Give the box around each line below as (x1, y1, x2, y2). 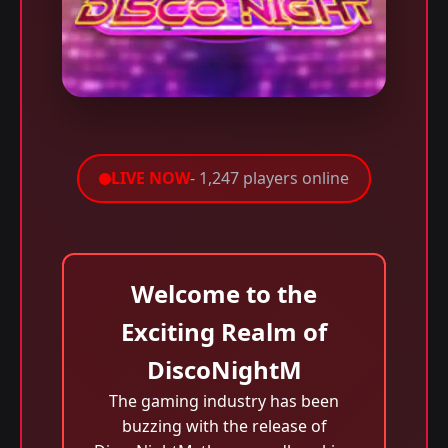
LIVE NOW (111, 167, 190, 189)
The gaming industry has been (109, 390, 339, 412)
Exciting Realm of (121, 315, 327, 348)
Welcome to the (131, 277, 317, 310)
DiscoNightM (146, 353, 302, 386)
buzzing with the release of (121, 415, 327, 437)
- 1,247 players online (190, 167, 349, 189)
